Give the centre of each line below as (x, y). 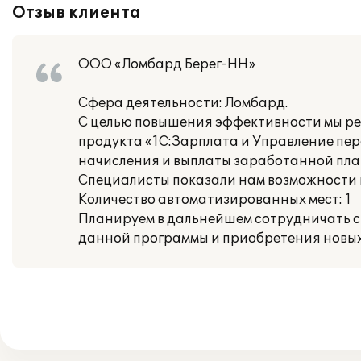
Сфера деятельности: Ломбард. (183, 103)
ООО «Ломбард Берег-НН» (167, 64)
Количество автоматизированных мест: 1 (215, 200)
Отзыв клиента (77, 13)
